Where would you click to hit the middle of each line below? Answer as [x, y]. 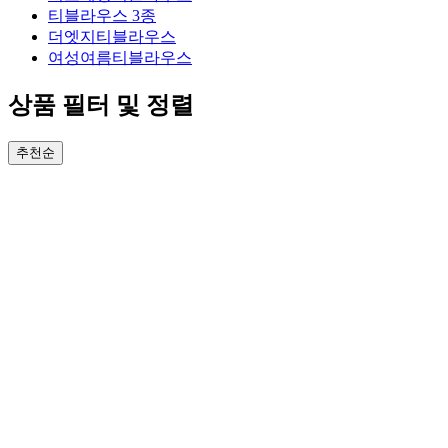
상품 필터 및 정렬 [101, 105]
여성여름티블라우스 [120, 58]
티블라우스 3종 [102, 16]
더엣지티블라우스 [112, 37]
